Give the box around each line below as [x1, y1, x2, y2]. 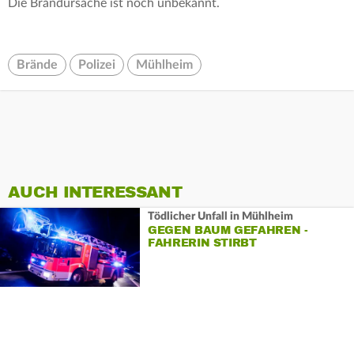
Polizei [78, 58, 115, 72]
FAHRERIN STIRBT [147, 235, 257, 250]
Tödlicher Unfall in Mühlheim [147, 210, 293, 222]
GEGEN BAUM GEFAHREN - [147, 223, 308, 237]
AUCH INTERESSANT [8, 183, 182, 203]
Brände [17, 58, 58, 72]
